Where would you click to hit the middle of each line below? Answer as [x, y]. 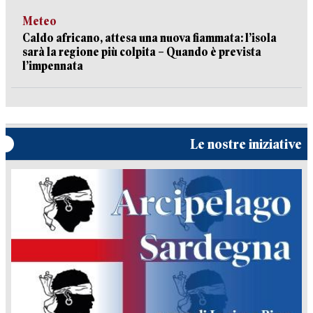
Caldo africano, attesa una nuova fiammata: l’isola [150, 38]
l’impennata [53, 66]
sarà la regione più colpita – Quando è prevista [142, 52]
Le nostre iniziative [246, 144]
